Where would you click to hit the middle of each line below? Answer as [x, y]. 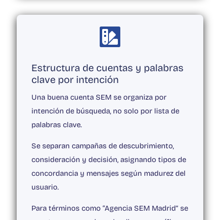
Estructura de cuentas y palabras [107, 68]
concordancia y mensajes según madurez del [108, 174]
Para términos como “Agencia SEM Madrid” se [110, 208]
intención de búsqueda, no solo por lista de [105, 111]
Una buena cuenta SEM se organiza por [99, 97]
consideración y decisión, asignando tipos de [109, 160]
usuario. [45, 187]
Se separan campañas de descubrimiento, [102, 146]
